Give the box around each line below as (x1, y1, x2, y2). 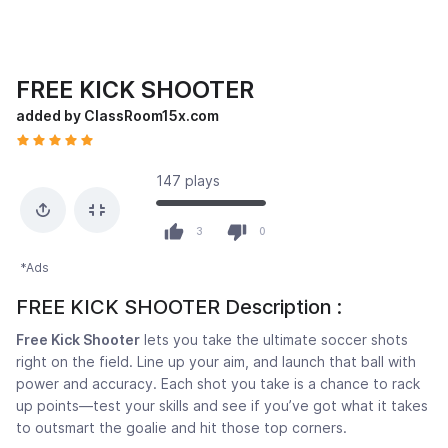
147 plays (156, 172, 220, 190)
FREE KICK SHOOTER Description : (16, 295, 342, 320)
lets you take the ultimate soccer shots (140, 331, 408, 349)
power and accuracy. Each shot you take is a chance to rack (16, 375, 420, 393)
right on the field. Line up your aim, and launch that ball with (16, 353, 416, 371)
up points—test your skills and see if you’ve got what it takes (16, 397, 428, 415)
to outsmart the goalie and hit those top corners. (16, 419, 347, 437)
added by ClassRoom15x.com (16, 107, 219, 125)
